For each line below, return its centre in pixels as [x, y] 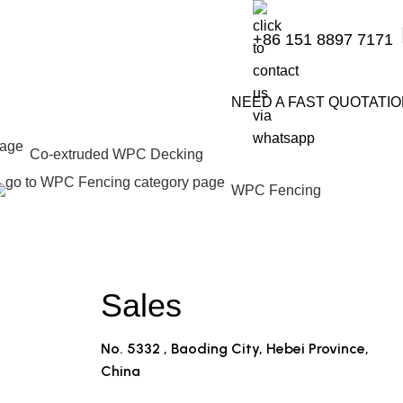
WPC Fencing [276, 190]
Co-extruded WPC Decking [116, 154]
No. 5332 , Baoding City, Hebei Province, [235, 349]
